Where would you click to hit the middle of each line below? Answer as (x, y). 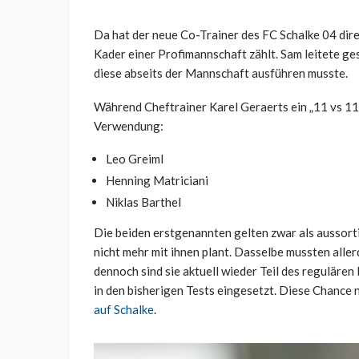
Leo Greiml (135, 158)
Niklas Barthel (143, 202)
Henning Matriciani (157, 180)
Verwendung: (129, 125)
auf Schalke (124, 309)
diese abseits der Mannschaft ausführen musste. (221, 73)
